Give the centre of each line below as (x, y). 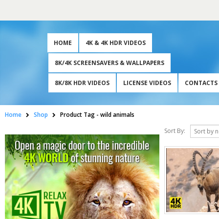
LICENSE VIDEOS (147, 83)
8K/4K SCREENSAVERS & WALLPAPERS (109, 63)
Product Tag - (80, 115)
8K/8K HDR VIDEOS (82, 83)
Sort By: (175, 131)
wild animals (117, 115)
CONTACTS (201, 83)
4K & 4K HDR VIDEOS (116, 43)
